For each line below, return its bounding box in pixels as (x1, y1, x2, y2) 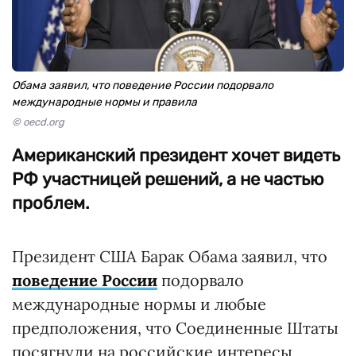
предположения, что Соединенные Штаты (12, 318, 339, 338)
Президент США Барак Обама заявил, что (12, 246, 327, 266)
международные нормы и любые (12, 294, 266, 314)
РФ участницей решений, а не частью (12, 168, 324, 190)
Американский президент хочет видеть (12, 145, 340, 166)
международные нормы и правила (12, 95, 197, 109)
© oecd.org (12, 116, 64, 128)
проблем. (12, 192, 90, 214)
